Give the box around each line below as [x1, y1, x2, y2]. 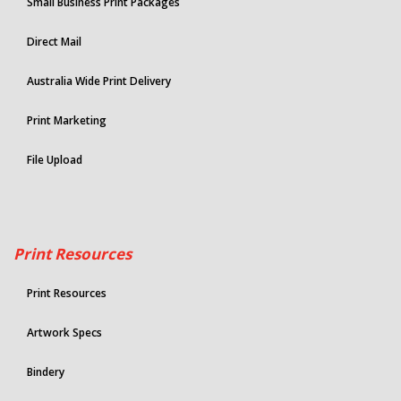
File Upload [27, 152, 82, 168]
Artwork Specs [27, 325, 102, 341]
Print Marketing [27, 113, 107, 129]
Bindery [27, 364, 64, 380]
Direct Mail [27, 34, 81, 50]
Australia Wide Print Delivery [27, 73, 171, 90]
